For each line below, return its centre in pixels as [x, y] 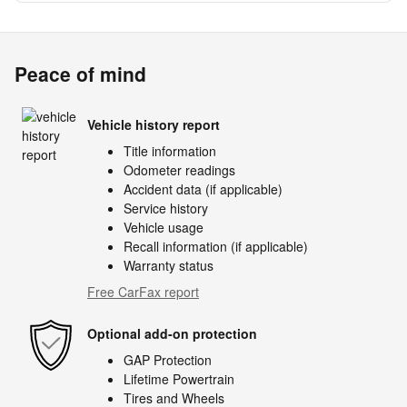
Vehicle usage [164, 227]
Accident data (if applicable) [203, 189]
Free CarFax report [143, 292]
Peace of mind [80, 74]
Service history [166, 208]
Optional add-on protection [172, 333]
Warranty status [169, 265]
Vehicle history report [154, 124]
